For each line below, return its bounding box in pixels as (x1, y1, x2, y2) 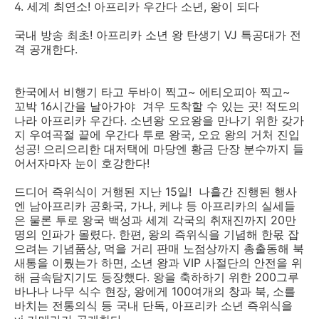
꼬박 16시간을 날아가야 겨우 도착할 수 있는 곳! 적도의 (14, 99, 300, 113)
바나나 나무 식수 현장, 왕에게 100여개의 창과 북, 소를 (14, 284, 296, 298)
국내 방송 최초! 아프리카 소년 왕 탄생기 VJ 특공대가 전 (14, 28, 301, 42)
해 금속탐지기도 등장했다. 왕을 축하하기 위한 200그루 (14, 270, 299, 284)
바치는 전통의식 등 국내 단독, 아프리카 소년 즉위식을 (14, 298, 293, 313)
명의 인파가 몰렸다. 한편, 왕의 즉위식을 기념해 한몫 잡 (14, 227, 299, 241)
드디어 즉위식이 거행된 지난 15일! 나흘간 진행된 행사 (14, 184, 297, 199)
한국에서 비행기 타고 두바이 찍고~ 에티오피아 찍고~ (14, 85, 291, 99)
